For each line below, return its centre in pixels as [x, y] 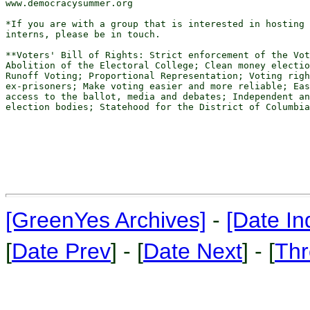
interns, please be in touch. [83, 34]
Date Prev [61, 251]
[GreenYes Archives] [106, 220]
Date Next [193, 251]
